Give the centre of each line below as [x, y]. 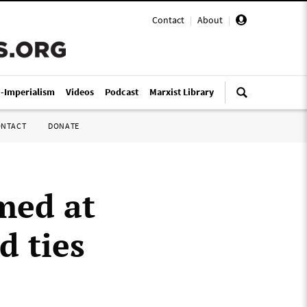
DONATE [64, 126]
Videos [80, 92]
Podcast [122, 92]
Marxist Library [182, 92]
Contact [168, 20]
